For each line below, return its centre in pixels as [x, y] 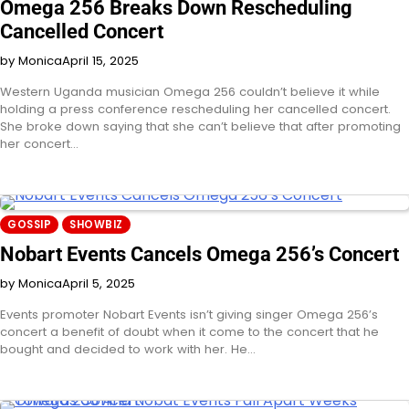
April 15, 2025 [100, 60]
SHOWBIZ [96, 224]
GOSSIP [29, 224]
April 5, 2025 [99, 283]
